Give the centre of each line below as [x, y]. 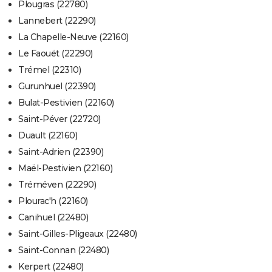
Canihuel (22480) [53, 218]
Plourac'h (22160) [53, 201]
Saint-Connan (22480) [63, 250]
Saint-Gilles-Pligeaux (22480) [78, 234]
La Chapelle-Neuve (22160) [73, 37]
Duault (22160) [48, 136]
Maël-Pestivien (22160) [65, 168]
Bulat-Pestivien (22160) [66, 103]
